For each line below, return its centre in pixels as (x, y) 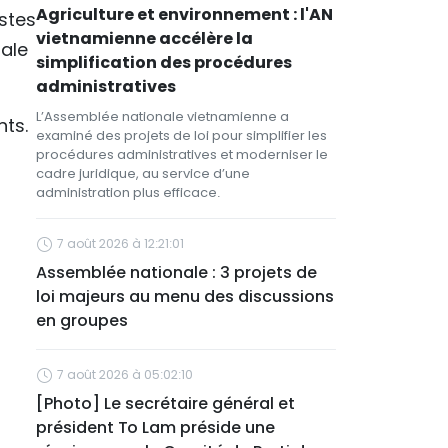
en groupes (82, 320)
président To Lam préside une (155, 427)
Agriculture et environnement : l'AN (184, 14)
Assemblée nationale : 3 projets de (176, 272)
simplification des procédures (164, 62)
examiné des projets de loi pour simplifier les (181, 135)
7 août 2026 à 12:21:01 (120, 243)
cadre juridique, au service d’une (143, 173)
